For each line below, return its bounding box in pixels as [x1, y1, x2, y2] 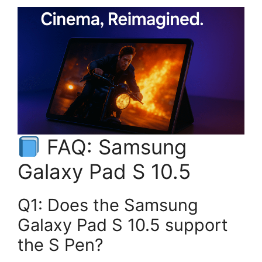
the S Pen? [18, 235, 104, 256]
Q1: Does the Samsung [18, 195, 198, 216]
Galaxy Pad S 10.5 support [18, 215, 228, 236]
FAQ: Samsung [40, 135, 187, 160]
